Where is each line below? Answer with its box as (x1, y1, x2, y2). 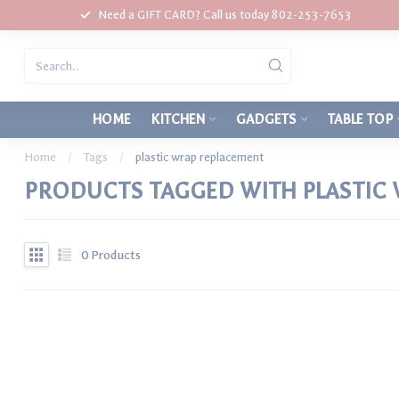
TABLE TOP (328, 111, 393, 127)
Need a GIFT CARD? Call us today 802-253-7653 (97, 8, 352, 21)
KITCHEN (151, 111, 205, 127)
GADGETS (236, 111, 297, 127)
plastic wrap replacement (135, 151, 264, 164)
